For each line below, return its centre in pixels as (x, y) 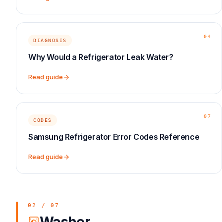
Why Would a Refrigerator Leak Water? (101, 57)
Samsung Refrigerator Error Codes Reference (114, 137)
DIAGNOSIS (50, 40)
